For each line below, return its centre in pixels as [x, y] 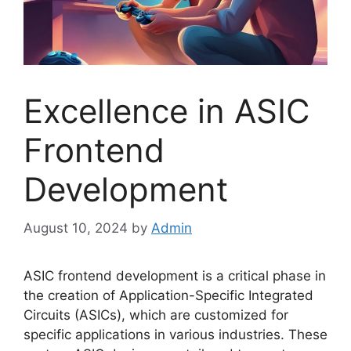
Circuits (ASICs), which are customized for [156, 315]
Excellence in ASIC [167, 111]
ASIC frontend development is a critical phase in [175, 275]
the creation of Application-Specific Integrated [168, 295]
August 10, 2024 [76, 228]
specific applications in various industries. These [175, 334]
